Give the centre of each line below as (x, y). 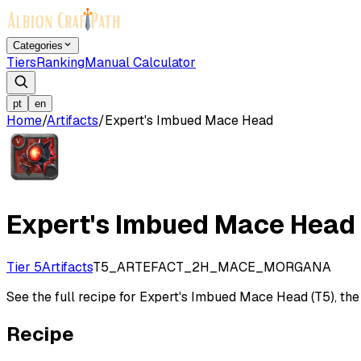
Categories (38, 46)
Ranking (60, 62)
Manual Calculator (140, 62)
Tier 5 (24, 267)
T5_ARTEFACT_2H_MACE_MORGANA (212, 267)
